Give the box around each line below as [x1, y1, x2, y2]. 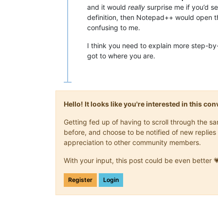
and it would [87, 3, 128, 12]
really [128, 3, 145, 12]
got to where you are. [87, 52, 155, 60]
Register [68, 176, 92, 184]
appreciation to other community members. [64, 138, 201, 147]
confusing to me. [87, 23, 140, 32]
